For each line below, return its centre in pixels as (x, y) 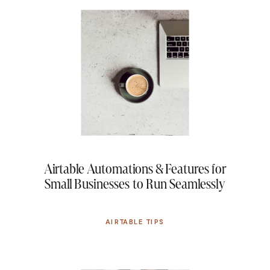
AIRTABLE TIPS (135, 222)
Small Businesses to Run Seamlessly (135, 184)
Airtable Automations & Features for (135, 168)
